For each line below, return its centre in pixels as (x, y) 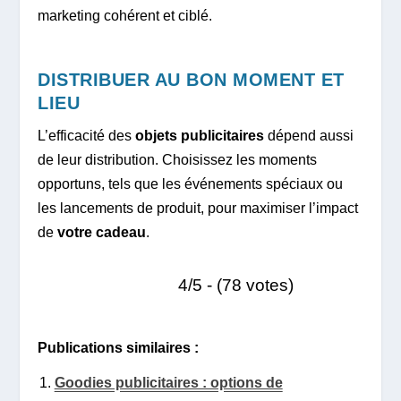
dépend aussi (309, 136)
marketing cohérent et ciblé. (125, 15)
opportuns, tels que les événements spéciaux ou (191, 184)
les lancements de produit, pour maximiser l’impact (198, 209)
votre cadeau (102, 233)
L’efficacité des (87, 136)
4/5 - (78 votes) (236, 286)
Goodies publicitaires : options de (168, 382)
